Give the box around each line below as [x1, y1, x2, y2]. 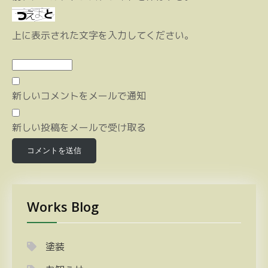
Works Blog [27, 197, 99, 215]
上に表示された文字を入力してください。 [12, 29, 194, 42]
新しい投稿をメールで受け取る [12, 121, 146, 134]
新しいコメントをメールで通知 [12, 90, 146, 102]
